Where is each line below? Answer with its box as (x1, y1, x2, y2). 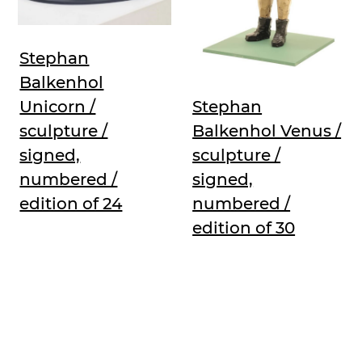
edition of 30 (192, 218, 296, 238)
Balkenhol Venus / (192, 121, 342, 141)
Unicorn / (19, 96, 96, 116)
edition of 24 (19, 193, 123, 213)
